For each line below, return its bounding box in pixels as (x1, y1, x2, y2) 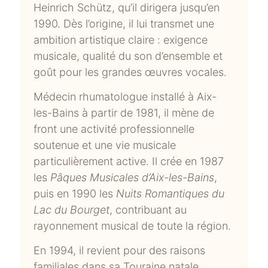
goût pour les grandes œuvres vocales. (33, 65, 227, 78)
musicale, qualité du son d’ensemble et (33, 49, 223, 62)
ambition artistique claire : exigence (33, 33, 208, 46)
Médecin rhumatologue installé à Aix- (33, 90, 217, 103)
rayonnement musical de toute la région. (33, 219, 232, 232)
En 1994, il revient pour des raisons (33, 243, 206, 257)
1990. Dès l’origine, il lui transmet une (33, 17, 215, 30)
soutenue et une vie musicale (33, 138, 176, 151)
